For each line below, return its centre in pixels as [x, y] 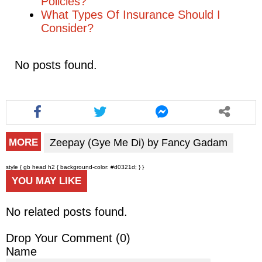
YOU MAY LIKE [46, 181]
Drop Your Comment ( [63, 238]
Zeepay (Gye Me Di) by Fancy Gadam [139, 142]
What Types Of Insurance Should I [131, 14]
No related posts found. [67, 211]
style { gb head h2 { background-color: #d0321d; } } [75, 167]
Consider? [67, 28]
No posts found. [56, 65]
